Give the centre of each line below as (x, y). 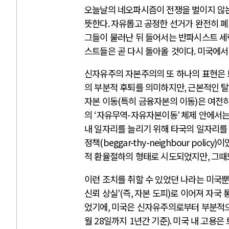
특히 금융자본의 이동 (158, 101)
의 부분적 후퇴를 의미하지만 (134, 87)
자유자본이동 (154, 115)
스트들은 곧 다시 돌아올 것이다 (139, 51)
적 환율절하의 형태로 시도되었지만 (146, 156)
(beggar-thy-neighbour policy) (158, 143)
